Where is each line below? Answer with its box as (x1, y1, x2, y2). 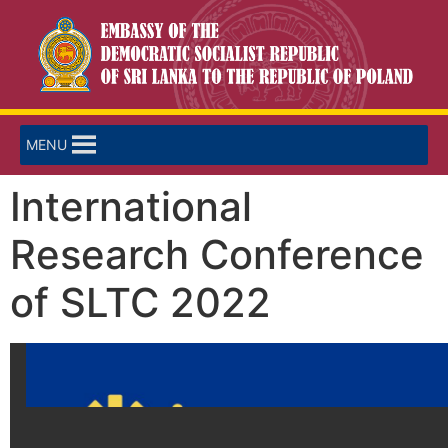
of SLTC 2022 (10, 278, 271, 328)
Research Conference (10, 230, 424, 280)
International (10, 182, 252, 232)
